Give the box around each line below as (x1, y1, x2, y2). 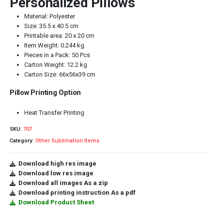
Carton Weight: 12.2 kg (24, 61, 87, 69)
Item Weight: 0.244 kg (24, 42, 84, 49)
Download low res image (18, 169, 93, 177)
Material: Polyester (24, 13, 75, 20)
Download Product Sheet (18, 198, 94, 206)
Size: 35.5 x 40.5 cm (24, 22, 78, 30)
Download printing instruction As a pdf (18, 188, 136, 196)
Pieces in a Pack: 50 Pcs (24, 51, 90, 59)
